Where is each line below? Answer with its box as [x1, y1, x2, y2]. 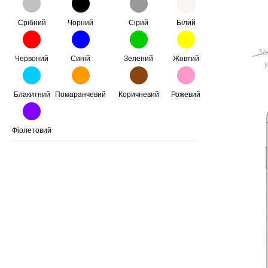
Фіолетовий [12, 126, 51, 135]
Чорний [68, 18, 93, 27]
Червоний [15, 54, 48, 63]
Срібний [17, 18, 46, 27]
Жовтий [172, 54, 199, 63]
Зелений [124, 54, 153, 63]
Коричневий [118, 90, 159, 99]
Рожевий [171, 90, 200, 99]
